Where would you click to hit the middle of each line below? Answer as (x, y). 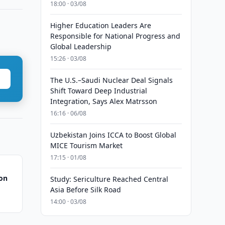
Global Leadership (81, 46)
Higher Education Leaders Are (100, 25)
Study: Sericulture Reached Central (109, 179)
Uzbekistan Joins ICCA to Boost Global (113, 135)
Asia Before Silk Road (85, 190)
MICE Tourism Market (86, 145)
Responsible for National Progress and (115, 36)
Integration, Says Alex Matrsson (103, 101)
